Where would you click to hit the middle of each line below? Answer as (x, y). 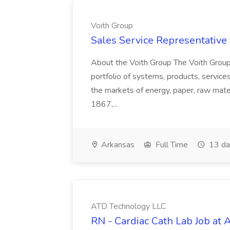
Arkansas (117, 145)
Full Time (171, 145)
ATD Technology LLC (128, 206)
